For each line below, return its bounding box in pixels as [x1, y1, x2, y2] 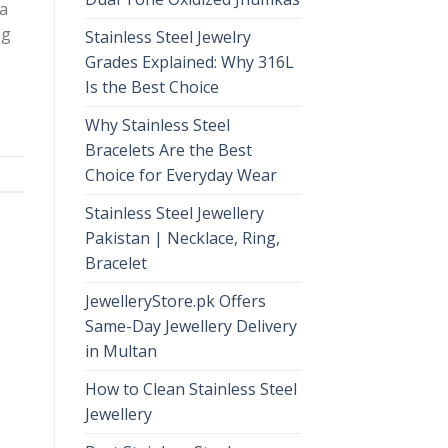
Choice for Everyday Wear [84, 163, 277, 186]
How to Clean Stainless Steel [84, 377, 297, 400]
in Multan [84, 339, 157, 362]
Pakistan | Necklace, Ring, [84, 226, 280, 249]
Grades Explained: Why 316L [84, 50, 294, 73]
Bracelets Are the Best [84, 138, 252, 161]
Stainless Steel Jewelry [84, 25, 251, 48]
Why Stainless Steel [84, 113, 230, 136]
